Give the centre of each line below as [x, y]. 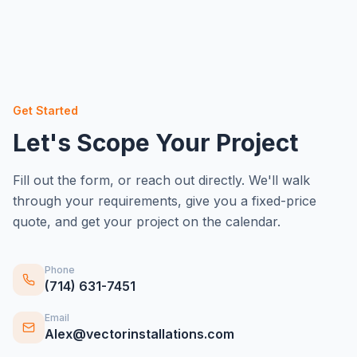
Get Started [45, 110]
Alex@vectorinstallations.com [139, 334]
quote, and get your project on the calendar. [147, 222]
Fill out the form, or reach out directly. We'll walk [161, 180]
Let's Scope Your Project [155, 143]
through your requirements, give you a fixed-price [165, 201]
